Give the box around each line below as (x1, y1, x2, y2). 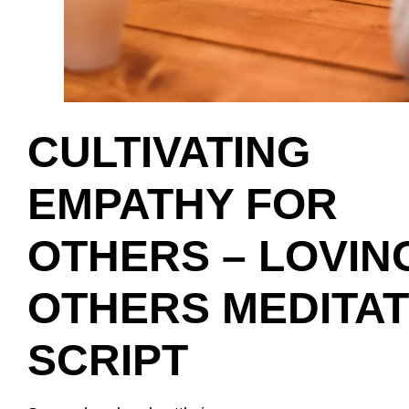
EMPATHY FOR (27, 179, 338, 228)
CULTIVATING (27, 127, 310, 176)
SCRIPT (27, 335, 188, 384)
